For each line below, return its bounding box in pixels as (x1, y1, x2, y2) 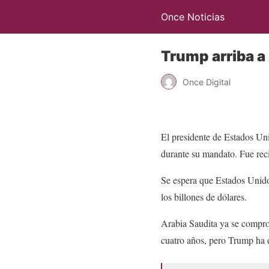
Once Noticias (161, 11, 225, 23)
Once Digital (183, 76, 231, 87)
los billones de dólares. (161, 190, 247, 203)
